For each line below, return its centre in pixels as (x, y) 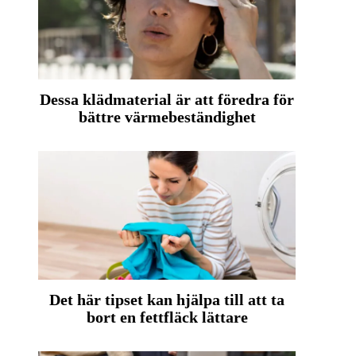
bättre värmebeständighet (167, 117)
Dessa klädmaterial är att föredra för (167, 100)
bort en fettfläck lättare (167, 317)
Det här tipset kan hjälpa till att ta (167, 300)
